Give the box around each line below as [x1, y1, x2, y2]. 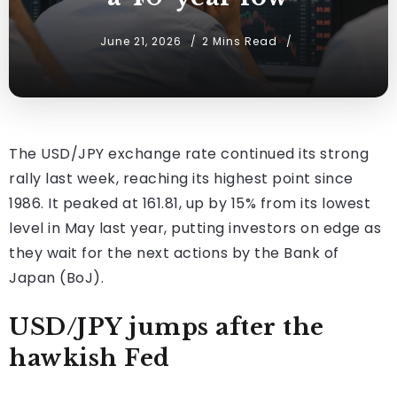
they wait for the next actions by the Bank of [9, 242, 339, 263]
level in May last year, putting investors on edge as [9, 217, 381, 238]
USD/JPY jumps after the [9, 312, 324, 341]
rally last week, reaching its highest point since [9, 167, 354, 189]
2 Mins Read [201, 33, 281, 49]
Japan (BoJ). [9, 267, 104, 288]
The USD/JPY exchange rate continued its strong [9, 143, 369, 164]
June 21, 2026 [99, 33, 182, 49]
